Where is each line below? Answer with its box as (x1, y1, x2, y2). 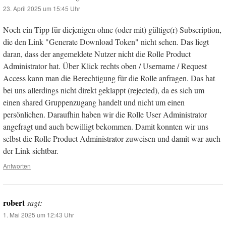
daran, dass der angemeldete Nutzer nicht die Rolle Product (3, 48, 191, 59)
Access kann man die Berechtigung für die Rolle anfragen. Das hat (3, 72, 215, 83)
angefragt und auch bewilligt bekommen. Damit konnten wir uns (3, 121, 208, 132)
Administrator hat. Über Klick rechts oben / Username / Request (3, 60, 207, 71)
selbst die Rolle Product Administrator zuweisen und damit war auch (3, 133, 220, 144)
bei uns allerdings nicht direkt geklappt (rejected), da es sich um (3, 84, 204, 95)
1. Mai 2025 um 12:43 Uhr (3, 210, 74, 219)
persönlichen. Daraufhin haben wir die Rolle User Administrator (3, 108, 207, 120)
